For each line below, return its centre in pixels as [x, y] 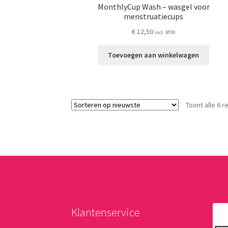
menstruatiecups [154, 17]
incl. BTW [165, 32]
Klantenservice [106, 212]
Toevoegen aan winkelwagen [154, 55]
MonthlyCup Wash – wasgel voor [153, 7]
